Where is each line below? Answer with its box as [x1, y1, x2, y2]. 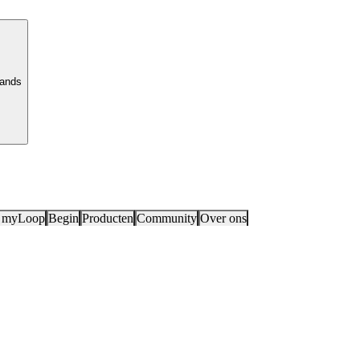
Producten [82, 211, 133, 225]
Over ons [200, 211, 247, 225]
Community [137, 211, 197, 225]
